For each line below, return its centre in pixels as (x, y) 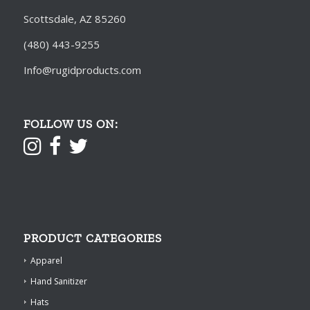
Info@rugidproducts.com (82, 70)
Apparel (46, 260)
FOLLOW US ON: (71, 124)
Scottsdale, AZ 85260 (74, 19)
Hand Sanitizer (58, 281)
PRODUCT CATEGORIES (92, 238)
